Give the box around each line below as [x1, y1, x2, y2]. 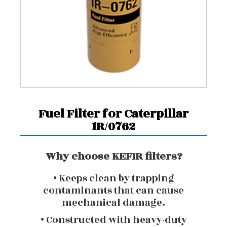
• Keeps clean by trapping [53, 171, 174, 185]
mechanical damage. [62, 196, 165, 210]
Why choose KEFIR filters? [45, 148, 182, 164]
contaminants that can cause [43, 183, 184, 198]
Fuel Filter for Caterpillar [39, 105, 188, 123]
